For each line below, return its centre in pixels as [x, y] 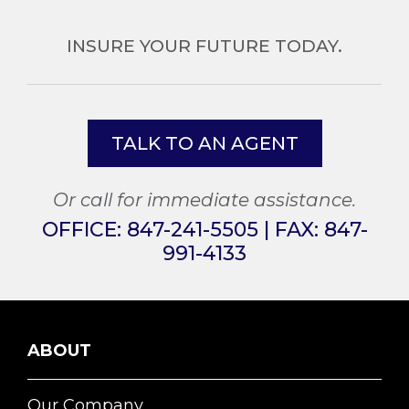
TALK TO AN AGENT [204, 143]
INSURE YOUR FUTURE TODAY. [204, 46]
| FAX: [291, 229]
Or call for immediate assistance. [204, 199]
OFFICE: [84, 229]
